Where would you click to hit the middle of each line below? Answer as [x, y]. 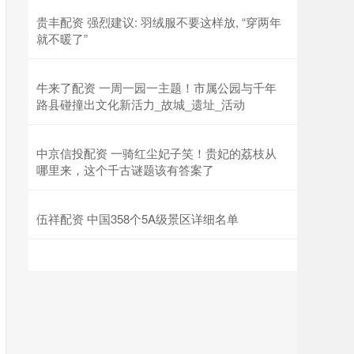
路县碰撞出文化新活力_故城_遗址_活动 [141, 104]
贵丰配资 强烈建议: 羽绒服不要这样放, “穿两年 [159, 22]
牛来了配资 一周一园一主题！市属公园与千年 [156, 87]
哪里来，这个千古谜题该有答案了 [125, 169]
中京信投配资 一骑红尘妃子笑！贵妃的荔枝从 [156, 153]
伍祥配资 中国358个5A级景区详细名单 [137, 218]
